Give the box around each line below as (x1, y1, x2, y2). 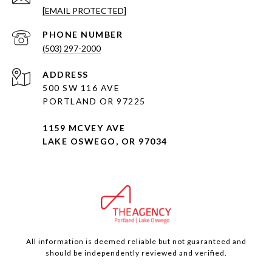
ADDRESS (42, 69, 89, 80)
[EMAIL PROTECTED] (42, 5, 126, 16)
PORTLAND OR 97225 (42, 95, 146, 106)
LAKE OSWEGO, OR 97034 (42, 135, 168, 146)
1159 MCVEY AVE (42, 122, 125, 133)
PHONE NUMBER (42, 29, 123, 39)
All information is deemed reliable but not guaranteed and (25, 236, 246, 246)
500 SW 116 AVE (42, 82, 120, 93)
